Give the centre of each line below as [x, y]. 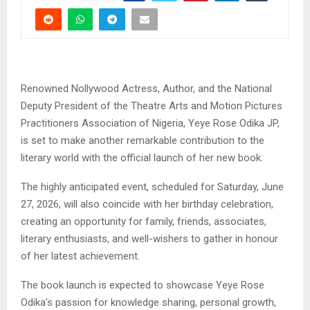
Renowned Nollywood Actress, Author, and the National [148, 88]
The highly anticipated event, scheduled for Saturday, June [152, 186]
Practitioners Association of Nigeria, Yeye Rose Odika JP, [150, 123]
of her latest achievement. [80, 256]
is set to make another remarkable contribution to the [143, 140]
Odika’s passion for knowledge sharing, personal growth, [148, 302]
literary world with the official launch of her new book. [142, 157]
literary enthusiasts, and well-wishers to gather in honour [149, 238]
